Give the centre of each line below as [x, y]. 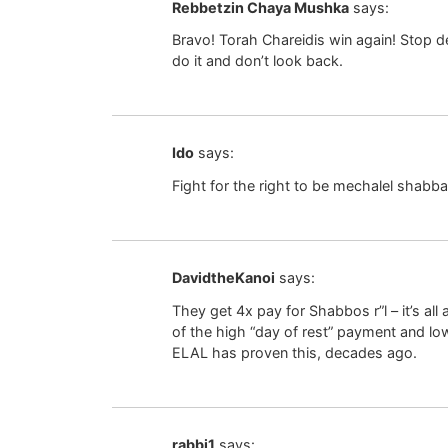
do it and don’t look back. [257, 61]
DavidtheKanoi [223, 278]
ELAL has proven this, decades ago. [294, 352]
